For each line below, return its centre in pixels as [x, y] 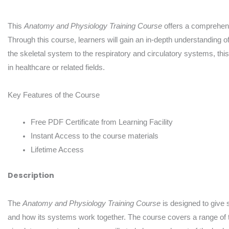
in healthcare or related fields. [56, 67]
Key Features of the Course [54, 95]
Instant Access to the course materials [95, 136]
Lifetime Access [57, 150]
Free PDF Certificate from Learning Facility [102, 122]
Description [31, 176]
